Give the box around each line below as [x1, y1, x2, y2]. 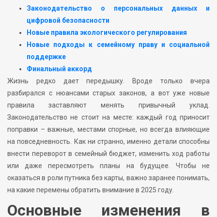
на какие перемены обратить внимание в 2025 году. [7, 186, 174, 194]
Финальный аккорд [27, 65, 92, 73]
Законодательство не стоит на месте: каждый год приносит [7, 113, 210, 122]
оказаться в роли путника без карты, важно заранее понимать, [7, 174, 210, 182]
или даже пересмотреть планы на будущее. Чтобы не [7, 162, 210, 170]
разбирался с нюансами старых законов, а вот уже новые [7, 89, 210, 97]
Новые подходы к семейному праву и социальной [27, 41, 210, 49]
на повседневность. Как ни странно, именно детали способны [7, 138, 210, 146]
